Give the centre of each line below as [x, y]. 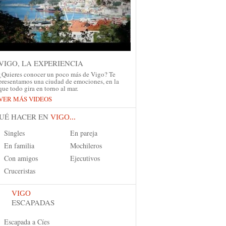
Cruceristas [20, 171]
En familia [19, 146]
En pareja [84, 133]
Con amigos [21, 158]
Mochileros [86, 146]
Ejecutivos [85, 158]
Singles [14, 133]
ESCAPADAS [33, 202]
